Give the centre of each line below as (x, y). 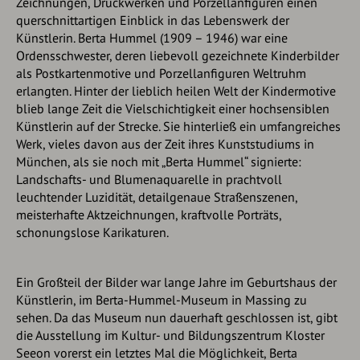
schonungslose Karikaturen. (92, 232)
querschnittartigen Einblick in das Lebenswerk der (153, 20)
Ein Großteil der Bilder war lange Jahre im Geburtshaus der (176, 282)
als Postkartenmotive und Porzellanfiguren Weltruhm (161, 73)
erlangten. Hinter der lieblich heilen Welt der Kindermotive (176, 91)
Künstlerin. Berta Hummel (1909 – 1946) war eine (152, 38)
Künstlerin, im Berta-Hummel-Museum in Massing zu (162, 300)
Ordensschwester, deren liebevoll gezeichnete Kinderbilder (178, 55)
